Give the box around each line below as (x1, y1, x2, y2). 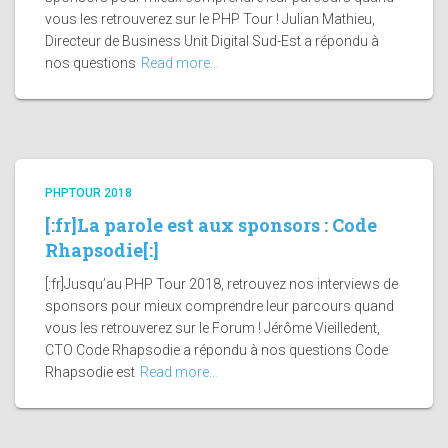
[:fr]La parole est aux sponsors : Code (45, 212, 377, 237)
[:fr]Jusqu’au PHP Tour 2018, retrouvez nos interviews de (45, 275, 398, 292)
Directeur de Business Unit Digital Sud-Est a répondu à (45, 32, 379, 49)
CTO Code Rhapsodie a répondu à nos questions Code (45, 341, 388, 358)
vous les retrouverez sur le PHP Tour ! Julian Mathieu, (45, 10, 375, 27)
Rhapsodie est (45, 363, 135, 380)
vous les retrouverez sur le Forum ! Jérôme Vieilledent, (45, 319, 380, 336)
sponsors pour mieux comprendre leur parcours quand (45, 297, 394, 314)
